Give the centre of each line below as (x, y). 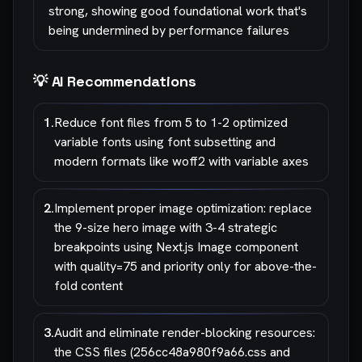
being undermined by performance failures (169, 30)
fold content (88, 286)
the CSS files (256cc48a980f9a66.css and (172, 352)
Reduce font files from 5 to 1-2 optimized (171, 122)
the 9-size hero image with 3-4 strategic (166, 227)
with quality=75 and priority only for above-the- (185, 266)
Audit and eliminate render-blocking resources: (185, 333)
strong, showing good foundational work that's (178, 11)
